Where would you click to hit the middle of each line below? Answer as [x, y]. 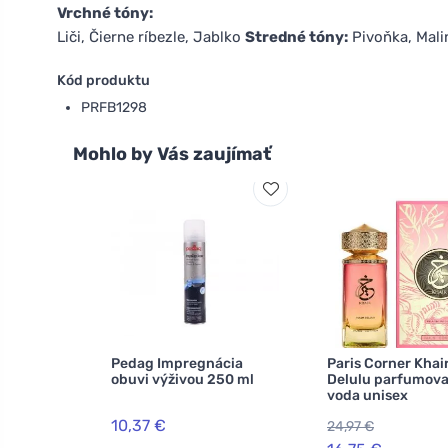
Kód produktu [103, 80]
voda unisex [367, 395]
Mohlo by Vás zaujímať [172, 153]
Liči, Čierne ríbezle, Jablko [151, 36]
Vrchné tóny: [105, 12]
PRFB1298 [114, 107]
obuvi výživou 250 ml [182, 379]
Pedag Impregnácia [177, 363]
